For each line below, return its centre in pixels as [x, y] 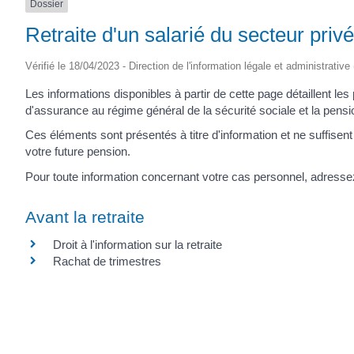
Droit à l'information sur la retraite [137, 245]
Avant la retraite [85, 217]
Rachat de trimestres [107, 262]
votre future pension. [78, 152]
